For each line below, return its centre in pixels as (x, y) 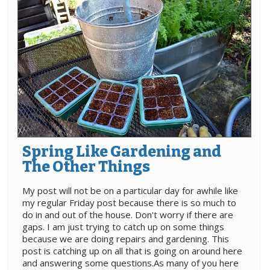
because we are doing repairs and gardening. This (126, 239)
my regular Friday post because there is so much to (129, 203)
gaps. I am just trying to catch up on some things (123, 227)
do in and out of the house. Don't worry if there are (128, 215)
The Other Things (86, 167)
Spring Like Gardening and (122, 152)
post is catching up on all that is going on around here (132, 251)
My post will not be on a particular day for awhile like (130, 191)
